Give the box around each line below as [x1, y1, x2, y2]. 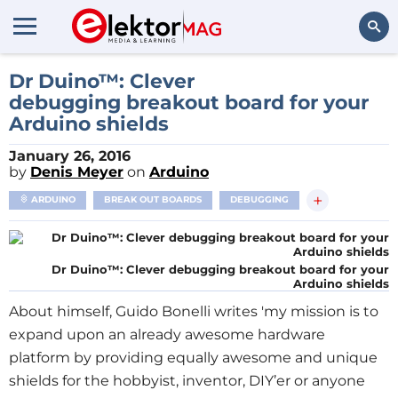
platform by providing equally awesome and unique [9, 349, 378, 366]
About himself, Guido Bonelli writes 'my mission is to [9, 303, 378, 320]
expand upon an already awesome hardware [9, 326, 325, 343]
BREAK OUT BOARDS [104, 194, 202, 205]
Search [342, 68, 380, 83]
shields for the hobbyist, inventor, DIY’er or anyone [9, 372, 365, 389]
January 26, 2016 [9, 147, 131, 164]
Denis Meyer [30, 163, 123, 180]
